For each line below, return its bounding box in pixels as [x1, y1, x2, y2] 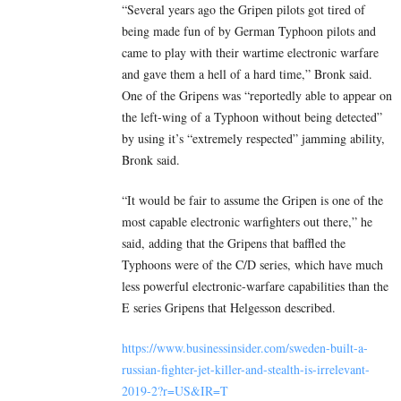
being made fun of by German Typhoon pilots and [122, 22, 376, 40]
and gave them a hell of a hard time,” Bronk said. [122, 65, 372, 83]
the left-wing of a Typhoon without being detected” [122, 108, 382, 126]
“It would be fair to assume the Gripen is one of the [122, 192, 383, 209]
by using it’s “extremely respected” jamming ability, [122, 130, 385, 148]
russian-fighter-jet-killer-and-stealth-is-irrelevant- [122, 361, 370, 379]
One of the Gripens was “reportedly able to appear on [122, 87, 392, 105]
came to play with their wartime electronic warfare [122, 44, 379, 62]
